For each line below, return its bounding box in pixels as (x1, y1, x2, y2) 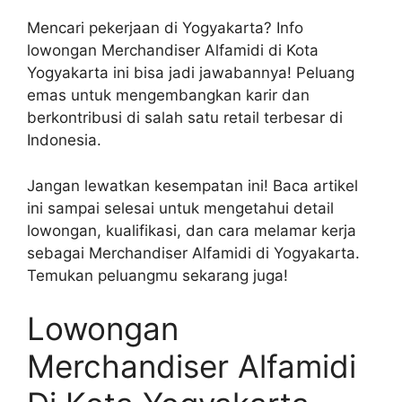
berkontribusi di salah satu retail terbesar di (27, 109, 343, 127)
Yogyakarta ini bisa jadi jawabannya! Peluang (27, 64, 354, 83)
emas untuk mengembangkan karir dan (27, 86, 310, 105)
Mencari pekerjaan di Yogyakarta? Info (27, 19, 303, 38)
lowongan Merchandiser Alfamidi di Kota (27, 41, 319, 60)
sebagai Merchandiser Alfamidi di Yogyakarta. (27, 243, 360, 262)
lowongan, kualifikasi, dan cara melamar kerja (27, 221, 356, 240)
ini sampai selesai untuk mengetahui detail (27, 198, 334, 217)
